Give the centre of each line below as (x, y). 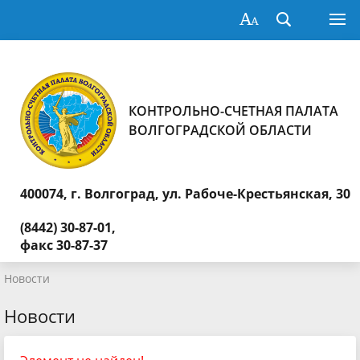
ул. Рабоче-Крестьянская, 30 (256, 194)
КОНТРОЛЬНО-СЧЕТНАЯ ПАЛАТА (233, 111)
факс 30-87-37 (64, 245)
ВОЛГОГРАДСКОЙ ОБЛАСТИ (220, 130)
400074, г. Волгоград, (91, 194)
